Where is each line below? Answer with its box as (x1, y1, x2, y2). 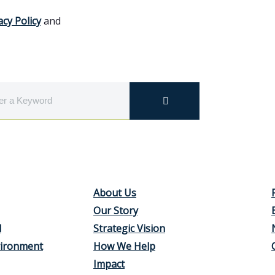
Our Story (93, 204, 138, 218)
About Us (93, 186, 136, 200)
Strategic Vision (93, 222, 165, 236)
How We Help (93, 239, 155, 254)
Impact (93, 257, 125, 271)
